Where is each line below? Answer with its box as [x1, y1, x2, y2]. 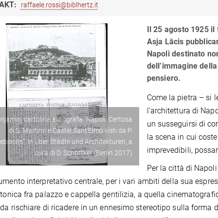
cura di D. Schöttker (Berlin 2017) [34, 148, 132, 157]
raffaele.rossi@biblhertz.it [20, 1, 98, 9]
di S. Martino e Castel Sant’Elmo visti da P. [8, 126, 132, 134]
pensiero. [146, 73, 181, 83]
